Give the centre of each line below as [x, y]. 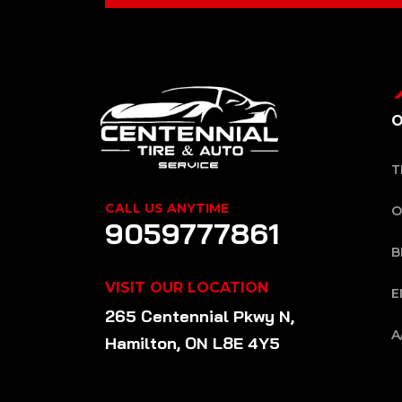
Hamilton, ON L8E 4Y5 [192, 343]
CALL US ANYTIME [167, 208]
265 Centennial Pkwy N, [200, 316]
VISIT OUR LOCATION [187, 287]
